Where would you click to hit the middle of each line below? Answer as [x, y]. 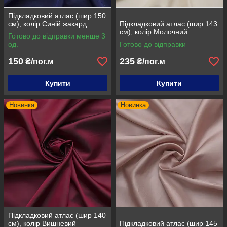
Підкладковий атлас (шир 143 [168, 24]
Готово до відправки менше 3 [57, 36]
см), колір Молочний [154, 32]
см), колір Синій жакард [47, 24]
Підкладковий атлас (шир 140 [57, 215]
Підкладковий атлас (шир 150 [57, 16]
